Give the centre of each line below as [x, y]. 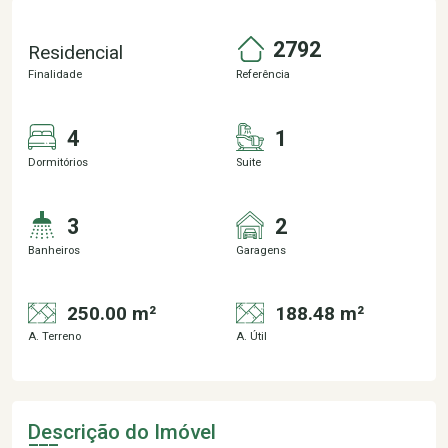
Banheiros [54, 250]
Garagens [261, 250]
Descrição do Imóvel [122, 432]
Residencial [75, 52]
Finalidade [55, 74]
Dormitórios [58, 162]
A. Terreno [54, 336]
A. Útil [251, 336]
